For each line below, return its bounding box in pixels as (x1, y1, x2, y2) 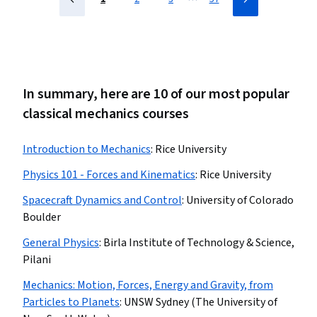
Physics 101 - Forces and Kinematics (23, 167, 195, 183)
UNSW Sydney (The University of (124, 294, 277, 310)
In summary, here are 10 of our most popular (23, 84, 289, 104)
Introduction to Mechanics (23, 142, 151, 157)
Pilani (23, 252, 51, 267)
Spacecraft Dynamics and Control (23, 192, 182, 208)
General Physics (23, 235, 99, 250)
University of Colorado (186, 192, 294, 208)
